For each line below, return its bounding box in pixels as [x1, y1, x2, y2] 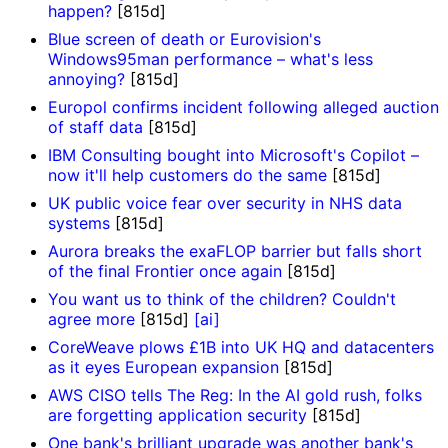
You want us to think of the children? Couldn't [48, 288, 396, 309]
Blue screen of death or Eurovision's [48, 28, 321, 49]
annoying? [48, 68, 125, 89]
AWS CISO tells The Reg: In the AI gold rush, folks [48, 384, 422, 405]
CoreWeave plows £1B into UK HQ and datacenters [48, 336, 434, 357]
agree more [48, 308, 135, 329]
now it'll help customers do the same [48, 164, 327, 185]
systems [48, 212, 110, 233]
